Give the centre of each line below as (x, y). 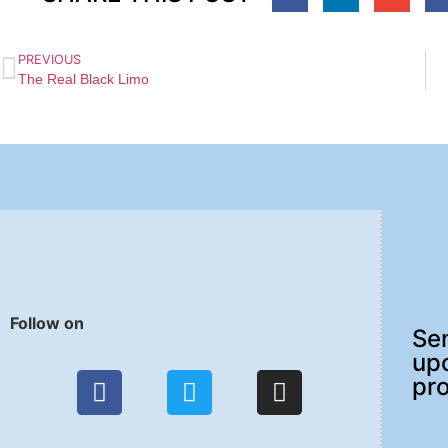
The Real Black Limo (83, 79)
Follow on (47, 323)
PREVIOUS (49, 60)
